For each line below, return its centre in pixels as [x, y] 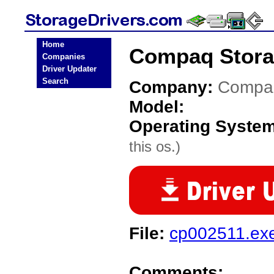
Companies [64, 57]
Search [55, 81]
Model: [157, 107]
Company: [173, 87]
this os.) [155, 146]
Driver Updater [69, 69]
